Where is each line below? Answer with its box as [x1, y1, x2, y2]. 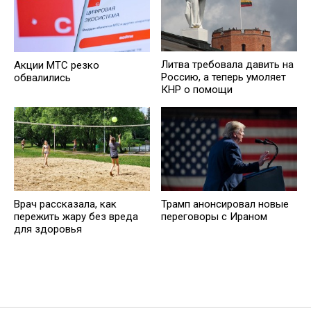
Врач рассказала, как [14, 198, 117, 211]
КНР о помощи [161, 83, 233, 96]
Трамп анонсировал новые [161, 198, 289, 211]
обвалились [14, 71, 71, 84]
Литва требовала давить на [161, 58, 294, 72]
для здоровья [14, 223, 82, 236]
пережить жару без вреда [14, 210, 138, 224]
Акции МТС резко [14, 58, 99, 72]
